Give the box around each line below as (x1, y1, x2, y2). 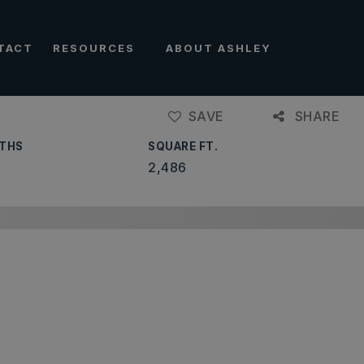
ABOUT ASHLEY (166, 41, 271, 54)
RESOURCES (53, 41, 139, 54)
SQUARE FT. (148, 140, 219, 153)
